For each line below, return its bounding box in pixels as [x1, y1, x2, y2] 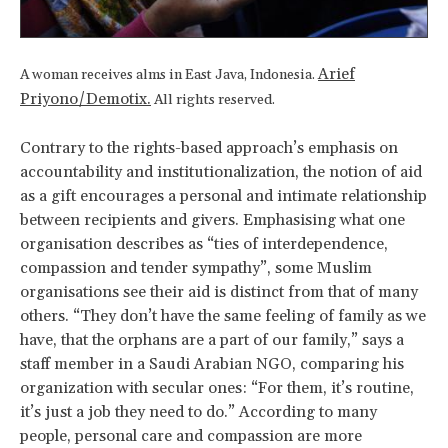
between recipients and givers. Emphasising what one [20, 209, 405, 230]
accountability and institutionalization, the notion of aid [20, 161, 422, 182]
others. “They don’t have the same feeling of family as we [20, 305, 426, 326]
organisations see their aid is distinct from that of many [20, 281, 418, 302]
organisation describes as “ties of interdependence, [20, 233, 388, 254]
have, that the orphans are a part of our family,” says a [20, 329, 404, 350]
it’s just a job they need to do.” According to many [20, 401, 377, 422]
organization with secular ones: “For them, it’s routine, [20, 377, 414, 398]
